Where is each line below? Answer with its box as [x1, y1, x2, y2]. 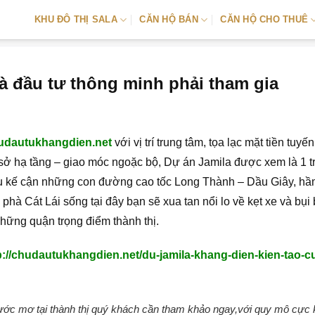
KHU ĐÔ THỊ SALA [34, 14, 117, 25]
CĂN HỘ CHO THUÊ [220, 14, 309, 25]
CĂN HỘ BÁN [139, 14, 198, 25]
